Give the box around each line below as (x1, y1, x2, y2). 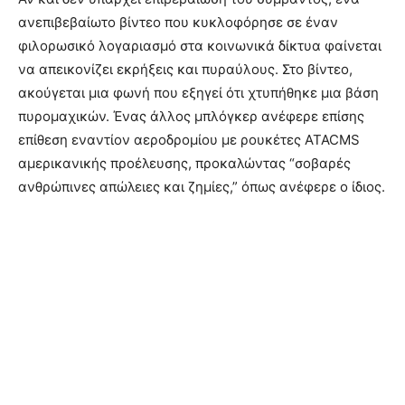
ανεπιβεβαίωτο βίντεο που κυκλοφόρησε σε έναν (18, 14, 338, 32)
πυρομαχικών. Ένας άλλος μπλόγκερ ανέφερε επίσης (18, 108, 364, 126)
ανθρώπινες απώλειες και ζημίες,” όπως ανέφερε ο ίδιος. (18, 178, 385, 196)
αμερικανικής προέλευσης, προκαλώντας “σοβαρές (18, 155, 351, 173)
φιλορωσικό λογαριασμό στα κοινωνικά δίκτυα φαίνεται (18, 37, 381, 55)
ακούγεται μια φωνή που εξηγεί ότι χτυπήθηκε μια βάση (18, 84, 379, 102)
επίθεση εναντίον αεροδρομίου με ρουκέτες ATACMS (18, 131, 360, 149)
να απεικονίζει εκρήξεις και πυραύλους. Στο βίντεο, (18, 61, 353, 79)
